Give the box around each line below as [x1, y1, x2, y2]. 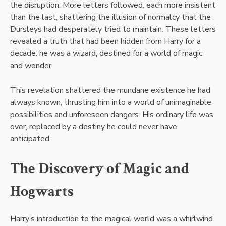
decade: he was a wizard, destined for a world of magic [10, 47, 202, 59]
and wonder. [10, 60, 53, 71]
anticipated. [10, 133, 51, 144]
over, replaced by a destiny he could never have [10, 121, 177, 132]
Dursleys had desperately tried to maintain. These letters [10, 23, 216, 35]
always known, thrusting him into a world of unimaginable [10, 96, 211, 108]
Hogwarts [10, 181, 73, 201]
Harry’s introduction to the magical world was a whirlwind [10, 213, 213, 225]
